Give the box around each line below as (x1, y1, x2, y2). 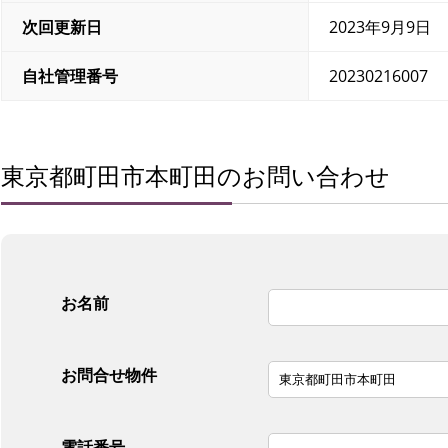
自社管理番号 (22, 65, 118, 87)
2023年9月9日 (329, 16, 431, 38)
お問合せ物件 (61, 364, 157, 386)
